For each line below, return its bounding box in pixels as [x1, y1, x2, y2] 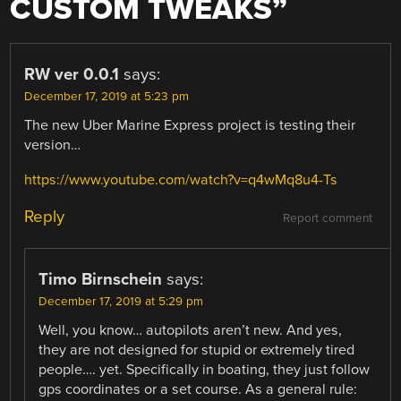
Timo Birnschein [38, 269, 163, 289]
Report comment [282, 210, 372, 226]
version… [24, 136, 81, 155]
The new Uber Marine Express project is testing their [24, 116, 356, 135]
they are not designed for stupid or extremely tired [38, 340, 355, 359]
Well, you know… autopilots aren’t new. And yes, [38, 320, 343, 339]
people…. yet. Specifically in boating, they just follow [38, 360, 371, 379]
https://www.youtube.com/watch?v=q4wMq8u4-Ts [24, 170, 338, 189]
